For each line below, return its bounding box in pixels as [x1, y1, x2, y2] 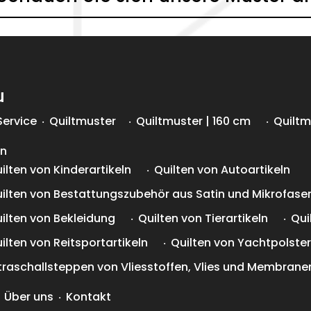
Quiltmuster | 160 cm [136, 113, 251, 130]
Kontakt [66, 289, 112, 305]
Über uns [4, 289, 54, 305]
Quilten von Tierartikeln [138, 210, 269, 227]
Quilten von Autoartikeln [154, 162, 291, 178]
